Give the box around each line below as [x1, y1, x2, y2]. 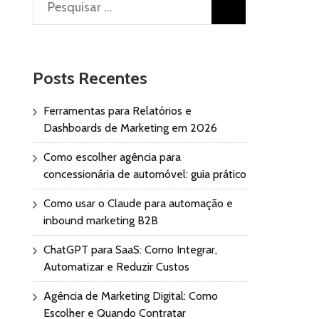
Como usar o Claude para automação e [43, 197, 233, 210]
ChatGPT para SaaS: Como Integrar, [43, 243, 217, 256]
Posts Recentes [33, 68, 147, 89]
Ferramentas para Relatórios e [43, 104, 192, 117]
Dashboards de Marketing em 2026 [43, 121, 217, 135]
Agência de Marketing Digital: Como [43, 289, 218, 303]
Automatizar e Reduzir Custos [43, 260, 189, 273]
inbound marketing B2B [43, 214, 158, 227]
